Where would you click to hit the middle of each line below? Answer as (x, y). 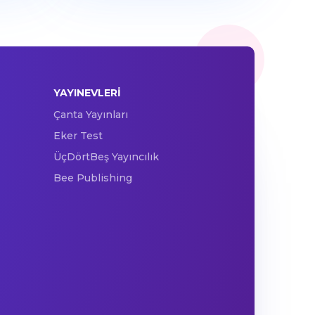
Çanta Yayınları (90, 115)
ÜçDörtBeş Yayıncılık (106, 157)
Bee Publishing (92, 178)
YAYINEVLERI (87, 93)
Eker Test (78, 136)
